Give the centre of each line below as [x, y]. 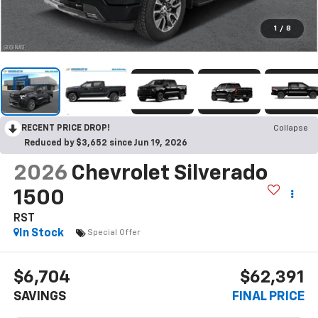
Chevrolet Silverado [169, 174]
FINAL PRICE [269, 297]
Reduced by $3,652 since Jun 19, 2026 [106, 143]
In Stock [41, 233]
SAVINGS [39, 297]
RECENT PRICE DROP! [66, 128]
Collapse [291, 128]
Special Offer [114, 233]
